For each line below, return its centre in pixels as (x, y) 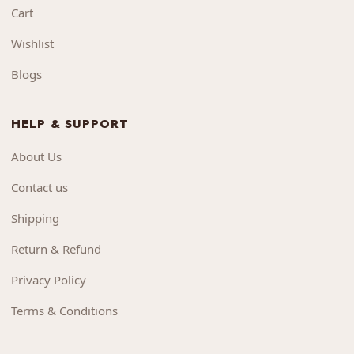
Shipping (35, 218)
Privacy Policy (49, 279)
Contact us (40, 187)
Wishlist (32, 43)
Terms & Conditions (64, 310)
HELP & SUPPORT (70, 124)
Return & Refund (56, 249)
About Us (36, 156)
